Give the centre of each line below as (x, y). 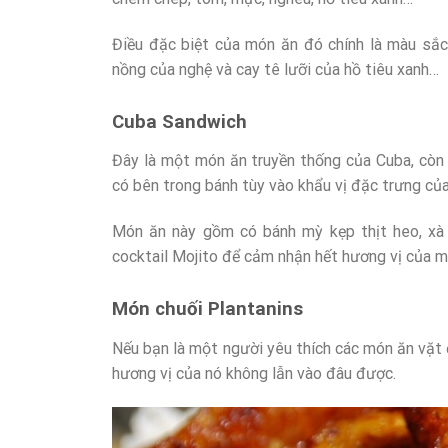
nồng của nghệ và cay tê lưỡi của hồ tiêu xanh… (275, 69)
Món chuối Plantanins (207, 309)
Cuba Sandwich (179, 121)
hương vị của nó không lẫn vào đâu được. (254, 373)
